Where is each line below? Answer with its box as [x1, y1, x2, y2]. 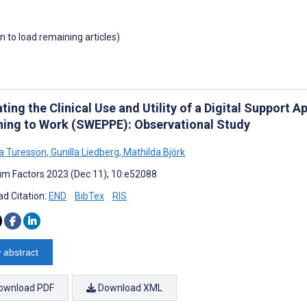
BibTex [75, 190, 104, 201]
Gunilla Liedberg [49, 146, 119, 158]
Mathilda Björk [121, 146, 185, 158]
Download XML [96, 282, 162, 293]
